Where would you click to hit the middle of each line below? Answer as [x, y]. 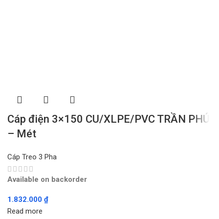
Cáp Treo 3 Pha [32, 157]
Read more [25, 211]
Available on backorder [47, 180]
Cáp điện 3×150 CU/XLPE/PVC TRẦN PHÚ [109, 119]
